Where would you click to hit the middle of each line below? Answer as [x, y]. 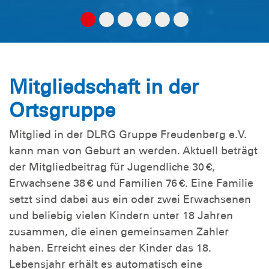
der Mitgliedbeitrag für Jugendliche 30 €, [112, 167]
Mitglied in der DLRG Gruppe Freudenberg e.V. [128, 135]
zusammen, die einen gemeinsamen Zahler [119, 232]
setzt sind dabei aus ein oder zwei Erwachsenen [130, 200]
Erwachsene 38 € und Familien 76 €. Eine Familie [131, 183]
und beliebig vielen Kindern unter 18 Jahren [121, 216]
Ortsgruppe [62, 110]
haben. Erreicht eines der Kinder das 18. [110, 248]
